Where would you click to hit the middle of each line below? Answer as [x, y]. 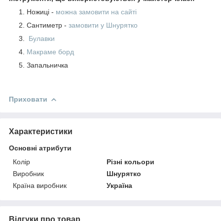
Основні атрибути [40, 148]
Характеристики [41, 131]
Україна [120, 185]
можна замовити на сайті [96, 12]
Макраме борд [50, 52]
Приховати [28, 99]
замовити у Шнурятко [103, 25]
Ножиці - [41, 12]
